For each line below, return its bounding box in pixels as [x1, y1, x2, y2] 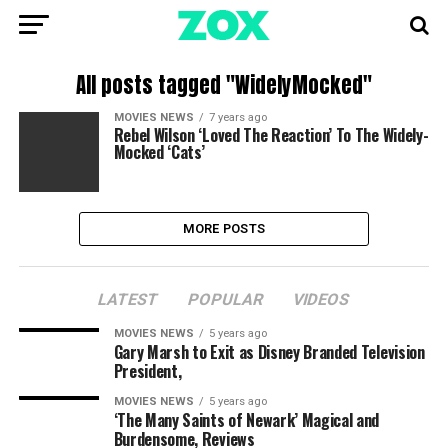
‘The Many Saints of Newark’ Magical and [113, 408, 380, 432]
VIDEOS [291, 290, 353, 309]
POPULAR [186, 290, 267, 309]
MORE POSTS [182, 221, 266, 236]
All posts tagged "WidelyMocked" [75, 70, 372, 101]
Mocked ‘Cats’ [113, 140, 205, 164]
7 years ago [208, 111, 267, 124]
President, [113, 359, 182, 383]
